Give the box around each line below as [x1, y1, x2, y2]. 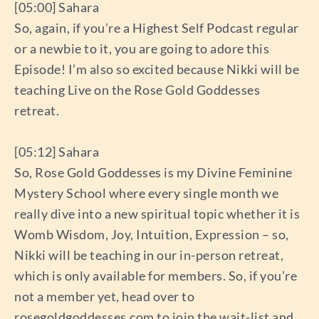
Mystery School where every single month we [14, 185, 278, 202]
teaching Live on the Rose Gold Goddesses [14, 82, 260, 98]
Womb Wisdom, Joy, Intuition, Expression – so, [14, 226, 289, 243]
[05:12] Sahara [14, 144, 99, 160]
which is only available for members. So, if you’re [14, 268, 297, 284]
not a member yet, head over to [14, 288, 194, 305]
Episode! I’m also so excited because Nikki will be [14, 61, 299, 78]
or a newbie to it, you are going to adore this [14, 41, 269, 57]
